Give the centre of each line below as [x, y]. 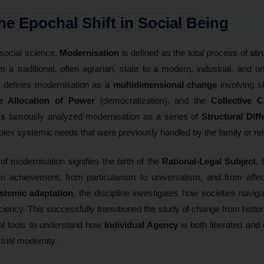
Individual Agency [141, 225]
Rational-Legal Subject [209, 161]
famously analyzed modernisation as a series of [103, 116]
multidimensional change [165, 84]
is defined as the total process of [185, 52]
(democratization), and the [153, 100]
